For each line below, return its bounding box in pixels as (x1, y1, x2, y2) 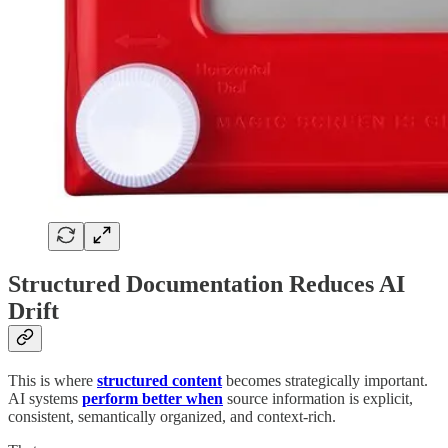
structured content (97, 372, 222, 390)
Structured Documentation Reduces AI (8, 271, 405, 298)
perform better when (82, 390, 223, 408)
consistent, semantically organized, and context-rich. (8, 408, 336, 426)
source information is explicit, (223, 390, 413, 408)
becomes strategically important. (222, 372, 428, 390)
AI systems (8, 390, 82, 408)
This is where (8, 372, 97, 390)
